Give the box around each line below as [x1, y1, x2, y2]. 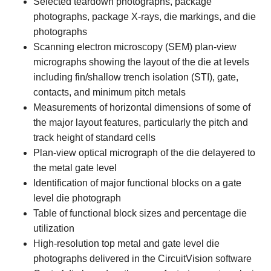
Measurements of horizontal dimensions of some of [33, 102, 250, 113]
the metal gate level [33, 162, 117, 173]
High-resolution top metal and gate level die [33, 238, 220, 249]
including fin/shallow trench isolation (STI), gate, [33, 71, 238, 82]
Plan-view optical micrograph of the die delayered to [33, 147, 255, 158]
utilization [33, 223, 74, 233]
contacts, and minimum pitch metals [33, 87, 186, 97]
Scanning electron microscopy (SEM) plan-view [33, 41, 237, 52]
